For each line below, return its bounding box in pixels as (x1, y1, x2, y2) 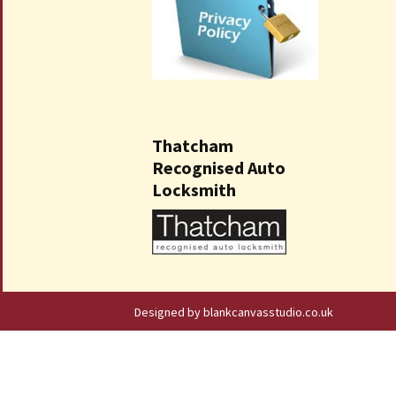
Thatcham (152, 133, 233, 156)
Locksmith (152, 178, 236, 201)
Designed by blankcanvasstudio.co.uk (134, 303, 333, 320)
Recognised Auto (152, 156, 286, 179)
